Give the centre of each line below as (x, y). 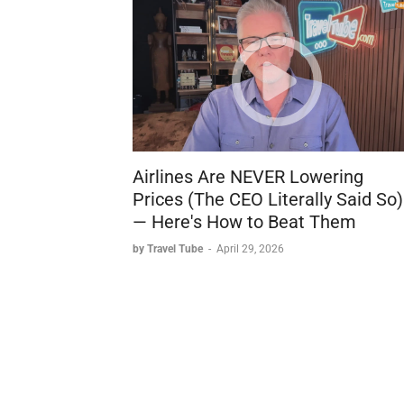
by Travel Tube (169, 249)
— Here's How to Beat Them (244, 222)
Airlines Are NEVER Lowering (248, 177)
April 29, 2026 (250, 249)
